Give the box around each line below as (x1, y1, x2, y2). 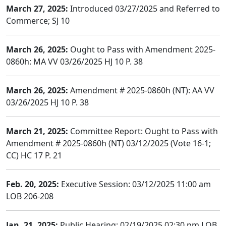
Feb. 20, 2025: (6, 179, 59, 190)
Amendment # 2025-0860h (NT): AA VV (68, 85, 214, 96)
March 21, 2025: (6, 126, 68, 137)
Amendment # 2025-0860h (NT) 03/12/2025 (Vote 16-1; (6, 138, 211, 149)
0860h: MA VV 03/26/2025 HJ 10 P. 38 (6, 56, 143, 67)
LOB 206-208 (6, 191, 53, 202)
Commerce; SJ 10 (6, 15, 70, 26)
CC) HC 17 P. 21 (6, 150, 62, 161)
